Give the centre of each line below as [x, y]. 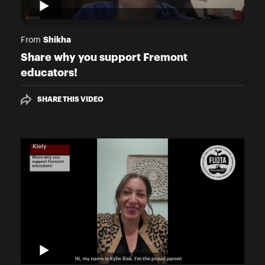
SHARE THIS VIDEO [70, 99]
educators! [49, 72]
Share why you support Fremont [104, 57]
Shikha [57, 39]
